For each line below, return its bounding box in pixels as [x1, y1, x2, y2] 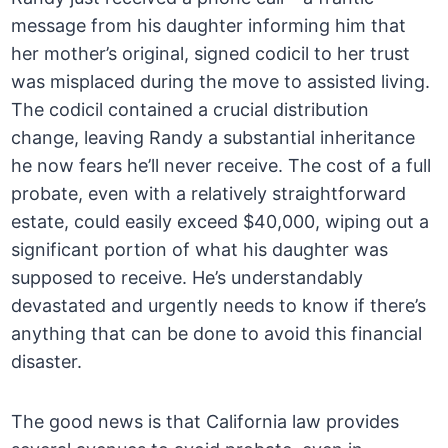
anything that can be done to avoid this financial [11, 323, 423, 345]
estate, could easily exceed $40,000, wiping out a [11, 211, 430, 233]
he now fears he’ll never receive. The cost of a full [11, 155, 432, 177]
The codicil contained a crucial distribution [11, 99, 370, 121]
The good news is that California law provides [11, 411, 400, 433]
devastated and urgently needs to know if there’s [11, 295, 427, 317]
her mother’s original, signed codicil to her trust [11, 43, 411, 65]
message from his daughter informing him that [11, 15, 407, 37]
